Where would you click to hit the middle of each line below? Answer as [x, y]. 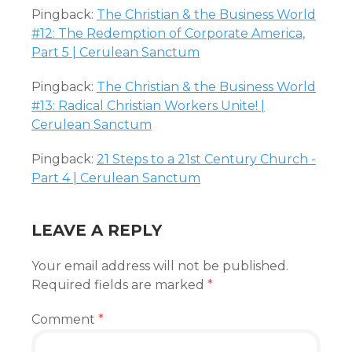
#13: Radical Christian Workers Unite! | [148, 106]
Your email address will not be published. [160, 266]
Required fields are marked [119, 285]
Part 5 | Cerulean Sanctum [115, 52]
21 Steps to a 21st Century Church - [206, 159]
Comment [65, 319]
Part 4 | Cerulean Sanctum [116, 178]
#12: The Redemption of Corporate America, [168, 33]
